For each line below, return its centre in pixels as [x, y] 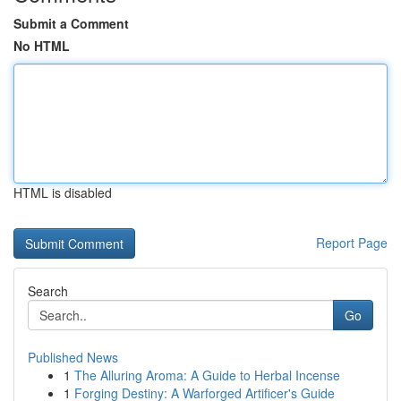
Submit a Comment [71, 23]
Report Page [352, 243]
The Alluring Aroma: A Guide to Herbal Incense [207, 375]
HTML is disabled [63, 192]
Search [48, 291]
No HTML [42, 46]
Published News [73, 357]
